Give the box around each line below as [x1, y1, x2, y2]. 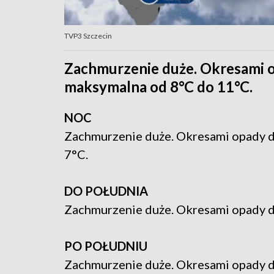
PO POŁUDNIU [64, 239, 147, 254]
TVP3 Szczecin [64, 31, 112, 41]
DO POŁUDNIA [64, 183, 148, 199]
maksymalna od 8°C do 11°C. [64, 78, 253, 96]
